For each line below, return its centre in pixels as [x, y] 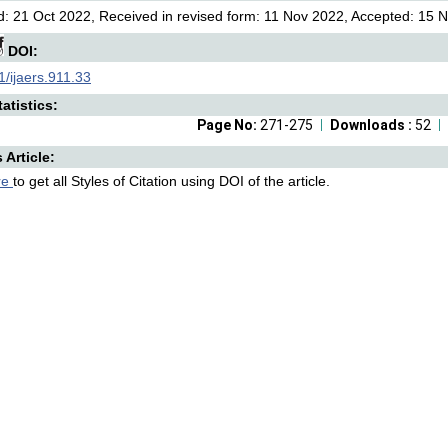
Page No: [228, 125]
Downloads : [372, 125]
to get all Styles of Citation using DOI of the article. [171, 181]
